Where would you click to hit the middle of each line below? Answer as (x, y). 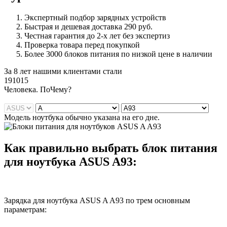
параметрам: (25, 209)
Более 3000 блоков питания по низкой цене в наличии (118, 54)
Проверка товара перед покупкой (82, 45)
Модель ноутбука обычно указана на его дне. (82, 118)
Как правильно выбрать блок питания (111, 148)
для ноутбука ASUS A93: (70, 162)
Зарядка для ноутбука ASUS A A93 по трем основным (97, 200)
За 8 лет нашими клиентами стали (63, 71)
